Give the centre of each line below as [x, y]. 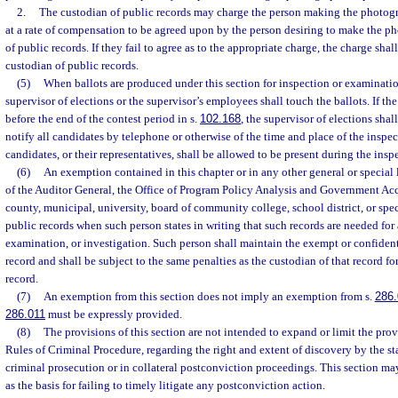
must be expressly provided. [114, 314]
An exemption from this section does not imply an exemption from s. [209, 296]
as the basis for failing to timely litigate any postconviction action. [165, 385]
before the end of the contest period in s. [103, 119]
